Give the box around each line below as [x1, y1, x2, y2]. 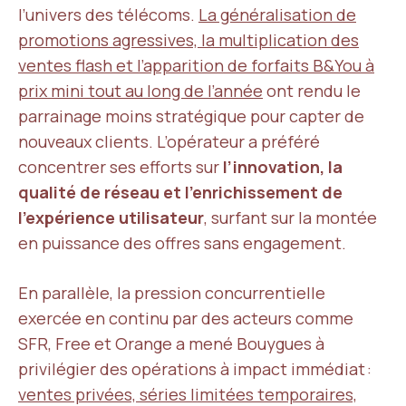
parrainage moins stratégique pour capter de [18, 105, 364, 127]
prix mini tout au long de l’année [18, 80, 263, 101]
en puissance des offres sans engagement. [18, 232, 346, 254]
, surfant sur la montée [204, 207, 377, 228]
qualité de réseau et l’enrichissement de [18, 181, 343, 203]
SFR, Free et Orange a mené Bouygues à [18, 333, 324, 354]
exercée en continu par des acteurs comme [18, 307, 353, 329]
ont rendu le [263, 80, 361, 101]
